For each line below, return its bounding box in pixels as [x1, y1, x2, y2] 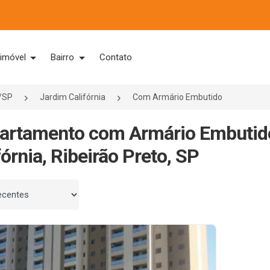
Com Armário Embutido [133, 92, 222, 102]
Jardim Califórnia [40, 92, 105, 102]
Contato [99, 52, 132, 63]
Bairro [51, 52, 77, 63]
